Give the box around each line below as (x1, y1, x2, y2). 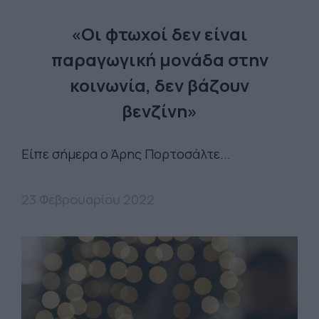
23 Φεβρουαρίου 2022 (21, 190, 155, 208)
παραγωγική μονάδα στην (51, 47, 268, 71)
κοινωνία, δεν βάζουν (70, 73, 249, 97)
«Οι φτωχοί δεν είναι (71, 21, 248, 46)
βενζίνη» (122, 98, 197, 122)
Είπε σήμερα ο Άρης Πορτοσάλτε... (21, 145, 236, 162)
